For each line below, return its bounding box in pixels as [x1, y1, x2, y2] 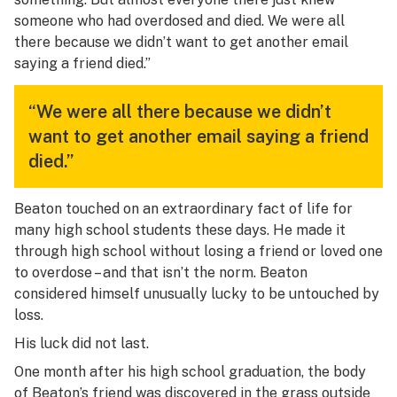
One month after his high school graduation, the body [14, 363, 366, 380]
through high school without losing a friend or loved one [14, 243, 383, 260]
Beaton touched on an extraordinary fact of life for [14, 200, 353, 217]
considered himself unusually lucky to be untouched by [14, 285, 379, 302]
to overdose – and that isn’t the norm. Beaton [14, 264, 307, 281]
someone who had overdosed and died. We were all [14, 12, 345, 29]
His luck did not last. [14, 335, 149, 352]
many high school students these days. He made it [14, 222, 346, 238]
